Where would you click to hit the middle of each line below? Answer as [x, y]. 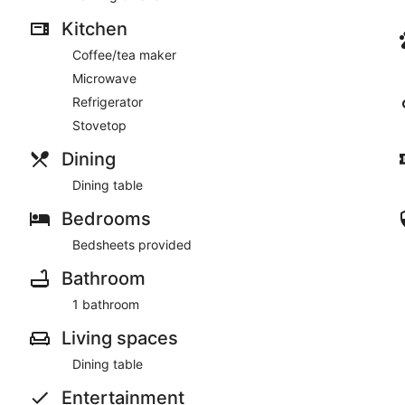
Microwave [104, 78]
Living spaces [120, 338]
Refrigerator [108, 101]
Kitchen [94, 28]
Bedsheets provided [132, 244]
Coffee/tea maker [124, 54]
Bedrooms [106, 218]
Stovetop [99, 125]
